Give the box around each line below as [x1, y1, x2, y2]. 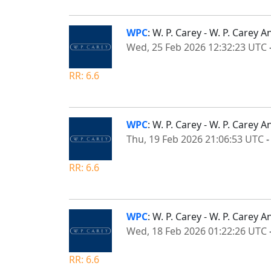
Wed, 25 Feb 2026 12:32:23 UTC [126, 40, 267, 54]
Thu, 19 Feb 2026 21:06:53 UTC [126, 132, 264, 146]
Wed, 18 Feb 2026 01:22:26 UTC [126, 224, 267, 238]
